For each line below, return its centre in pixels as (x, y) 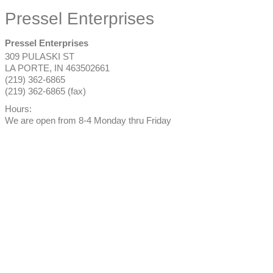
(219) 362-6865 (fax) (45, 91)
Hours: (18, 109)
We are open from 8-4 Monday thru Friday (88, 120)
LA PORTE (27, 68)
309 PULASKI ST (40, 56)
